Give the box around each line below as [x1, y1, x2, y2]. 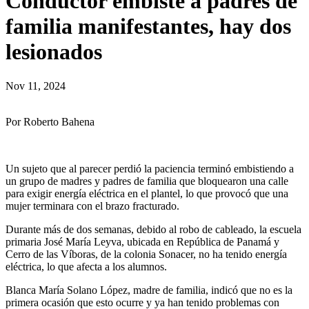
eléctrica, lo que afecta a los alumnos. [6, 260, 167, 272]
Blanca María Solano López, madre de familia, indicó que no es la [6, 283, 292, 296]
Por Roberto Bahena [6, 115, 94, 128]
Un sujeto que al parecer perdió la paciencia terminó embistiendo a [6, 162, 294, 175]
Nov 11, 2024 [6, 79, 66, 92]
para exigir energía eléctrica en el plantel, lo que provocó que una [6, 187, 288, 199]
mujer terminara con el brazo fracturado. [6, 199, 179, 212]
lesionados [6, 39, 102, 65]
